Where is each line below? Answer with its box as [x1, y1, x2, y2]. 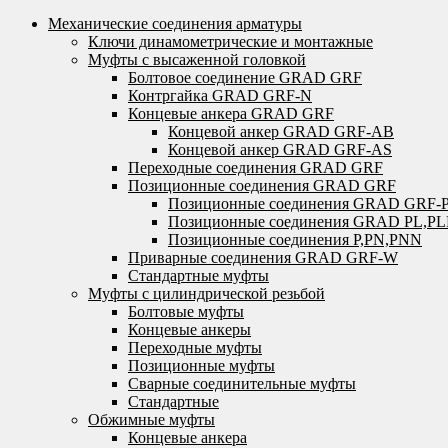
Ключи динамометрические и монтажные [88, 33, 373, 50]
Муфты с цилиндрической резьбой [88, 285, 325, 302]
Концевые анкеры [128, 321, 251, 338]
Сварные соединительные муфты [128, 375, 356, 392]
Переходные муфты [128, 339, 262, 356]
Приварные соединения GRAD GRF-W [128, 249, 398, 266]
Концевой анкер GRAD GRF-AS [168, 141, 392, 158]
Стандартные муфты [128, 267, 269, 284]
